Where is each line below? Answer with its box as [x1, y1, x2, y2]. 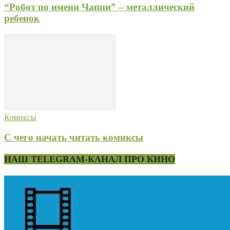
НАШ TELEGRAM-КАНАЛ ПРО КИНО [4, 154, 175, 164]
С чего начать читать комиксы [4, 131, 143, 143]
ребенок [4, 13, 40, 24]
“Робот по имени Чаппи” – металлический [4, 2, 195, 13]
